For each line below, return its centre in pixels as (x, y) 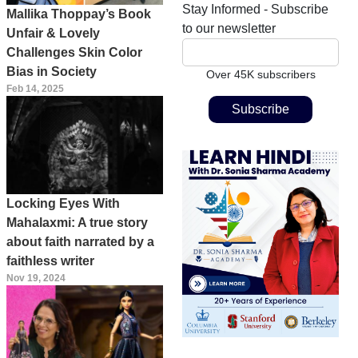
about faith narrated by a (80, 241)
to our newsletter (229, 28)
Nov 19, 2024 (36, 278)
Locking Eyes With (63, 203)
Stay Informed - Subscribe (255, 9)
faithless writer (50, 261)
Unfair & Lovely (53, 34)
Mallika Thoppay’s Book (79, 14)
